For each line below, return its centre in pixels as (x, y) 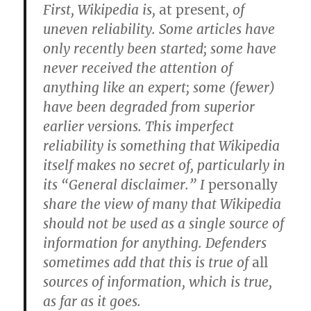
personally (243, 185)
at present (193, 10)
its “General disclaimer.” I (126, 185)
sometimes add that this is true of (148, 263)
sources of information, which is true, (158, 282)
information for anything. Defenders (155, 243)
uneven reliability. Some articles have (159, 30)
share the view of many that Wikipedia (162, 204)
